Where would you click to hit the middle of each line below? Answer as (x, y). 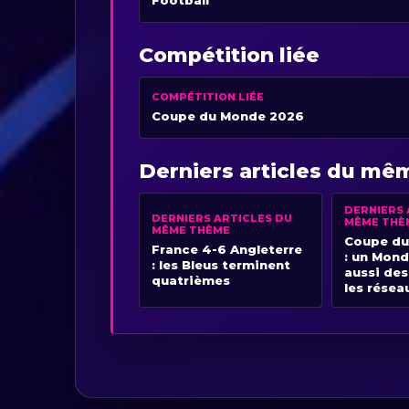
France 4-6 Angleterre (227, 249)
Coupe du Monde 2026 (228, 116)
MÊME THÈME (191, 230)
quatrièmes (191, 280)
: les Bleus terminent (221, 264)
